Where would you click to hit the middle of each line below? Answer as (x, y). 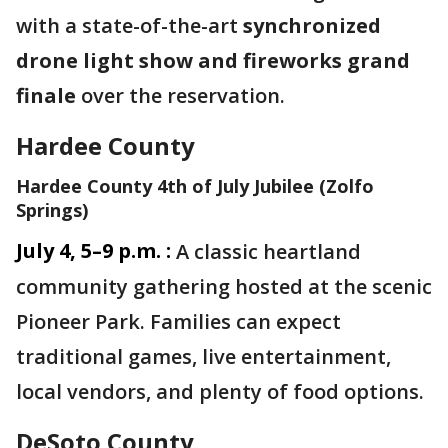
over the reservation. (183, 95)
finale (46, 95)
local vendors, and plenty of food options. (220, 391)
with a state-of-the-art (129, 25)
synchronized (312, 25)
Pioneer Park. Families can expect (178, 321)
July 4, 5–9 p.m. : (93, 250)
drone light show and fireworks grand (213, 60)
